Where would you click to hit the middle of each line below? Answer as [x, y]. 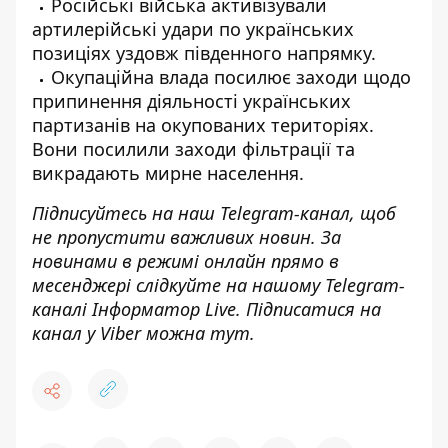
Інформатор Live [164, 309]
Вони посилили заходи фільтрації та [193, 149]
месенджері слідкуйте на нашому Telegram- [218, 285]
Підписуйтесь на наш [126, 213]
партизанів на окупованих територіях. [203, 125]
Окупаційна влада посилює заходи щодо [231, 77]
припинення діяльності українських [191, 101]
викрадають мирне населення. [168, 173]
